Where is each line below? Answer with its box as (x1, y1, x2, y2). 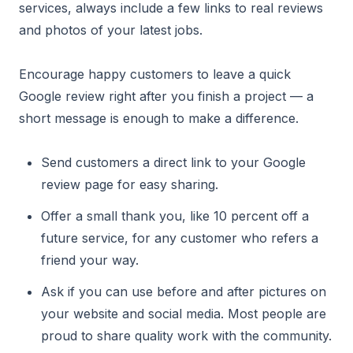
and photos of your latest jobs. (19, 22, 203, 38)
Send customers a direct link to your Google (41, 154, 306, 170)
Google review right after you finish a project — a (19, 88, 314, 104)
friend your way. (41, 252, 139, 268)
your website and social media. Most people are (41, 306, 326, 321)
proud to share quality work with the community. (41, 328, 332, 344)
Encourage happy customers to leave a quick (19, 66, 291, 82)
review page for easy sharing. (41, 176, 218, 192)
